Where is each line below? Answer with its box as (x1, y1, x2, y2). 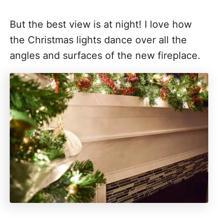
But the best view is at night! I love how (10, 18, 192, 30)
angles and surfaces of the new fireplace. (10, 50, 200, 61)
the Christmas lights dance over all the (10, 34, 187, 46)
